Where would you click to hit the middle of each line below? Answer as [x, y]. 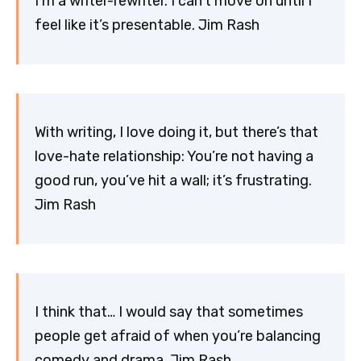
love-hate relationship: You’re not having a [174, 157]
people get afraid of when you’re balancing [178, 336]
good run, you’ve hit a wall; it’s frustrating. [173, 181]
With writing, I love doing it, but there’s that [176, 133]
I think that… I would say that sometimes [169, 312]
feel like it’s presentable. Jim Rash [147, 25]
